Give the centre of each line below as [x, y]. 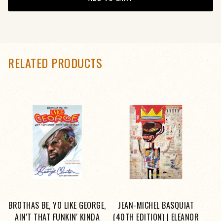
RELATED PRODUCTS [55, 63]
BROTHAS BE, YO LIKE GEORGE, [57, 205]
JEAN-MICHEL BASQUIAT [156, 205]
